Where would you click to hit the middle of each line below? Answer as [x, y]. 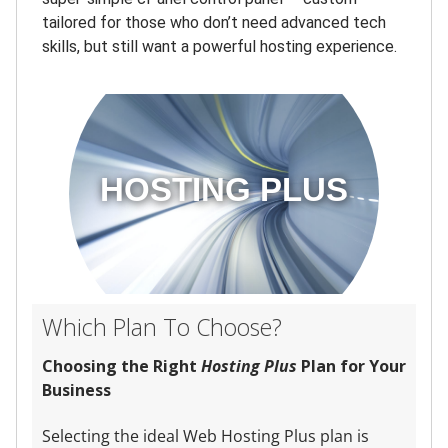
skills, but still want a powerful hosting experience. [219, 47]
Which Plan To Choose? [162, 327]
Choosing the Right [121, 365]
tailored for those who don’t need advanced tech [214, 23]
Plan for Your [353, 365]
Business [76, 389]
